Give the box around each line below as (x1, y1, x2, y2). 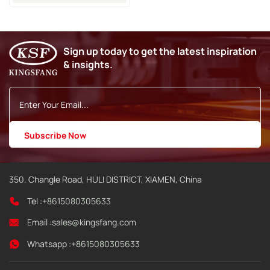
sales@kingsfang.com (52, 216, 136, 228)
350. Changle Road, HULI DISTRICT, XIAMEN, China (9, 174, 202, 186)
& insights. (63, 58, 113, 72)
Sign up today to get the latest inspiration (63, 45, 257, 58)
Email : (27, 216, 52, 228)
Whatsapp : (27, 238, 71, 250)
